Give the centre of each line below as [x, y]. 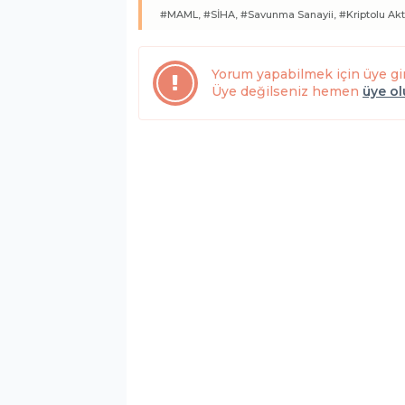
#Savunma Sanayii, [288, 15]
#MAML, [180, 15]
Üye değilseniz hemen [287, 92]
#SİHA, [221, 15]
